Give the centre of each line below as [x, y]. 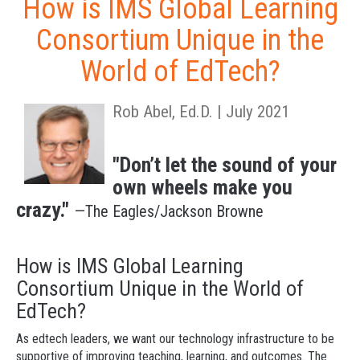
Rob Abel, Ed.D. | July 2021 [201, 112]
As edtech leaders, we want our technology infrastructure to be [175, 339]
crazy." [43, 210]
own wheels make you [202, 187]
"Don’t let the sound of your [225, 165]
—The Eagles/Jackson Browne [169, 211]
